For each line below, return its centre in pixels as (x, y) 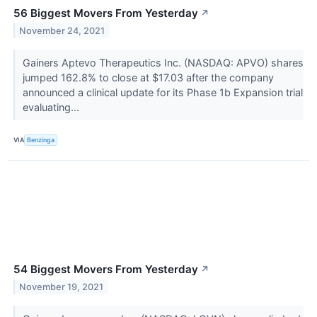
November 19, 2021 (62, 287)
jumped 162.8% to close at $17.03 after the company (148, 77)
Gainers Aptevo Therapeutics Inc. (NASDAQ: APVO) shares (163, 62)
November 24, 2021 (62, 30)
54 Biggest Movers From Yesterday (106, 269)
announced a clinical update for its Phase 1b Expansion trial (162, 92)
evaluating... (52, 107)
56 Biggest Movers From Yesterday (106, 13)
